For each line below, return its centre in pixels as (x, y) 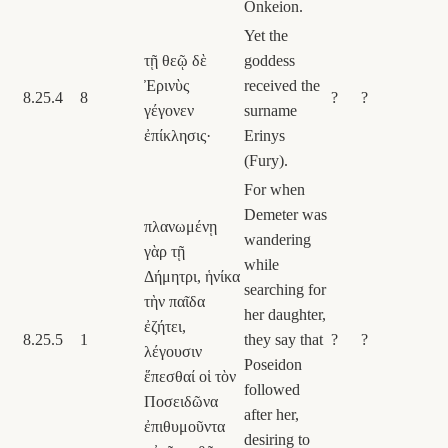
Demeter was (285, 214)
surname (270, 110)
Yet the (266, 35)
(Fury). (266, 160)
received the (282, 85)
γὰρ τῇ (164, 251)
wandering (277, 239)
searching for (285, 289)
